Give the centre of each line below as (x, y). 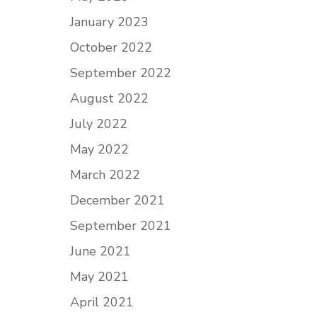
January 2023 (109, 22)
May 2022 (99, 149)
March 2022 (105, 175)
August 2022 (109, 98)
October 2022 (111, 47)
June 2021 (100, 251)
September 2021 (120, 226)
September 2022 (120, 73)
